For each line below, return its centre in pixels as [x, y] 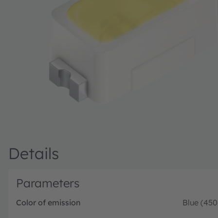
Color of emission [48, 202]
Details [34, 153]
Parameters [48, 183]
